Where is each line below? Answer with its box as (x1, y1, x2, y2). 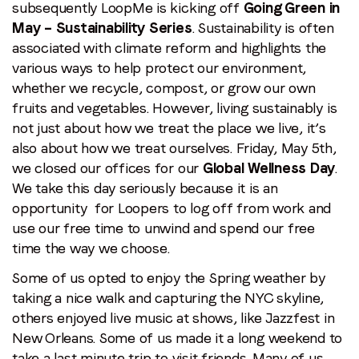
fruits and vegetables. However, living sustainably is (12, 99, 337, 116)
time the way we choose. (12, 239, 170, 256)
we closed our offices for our (12, 159, 203, 176)
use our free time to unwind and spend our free (12, 219, 315, 236)
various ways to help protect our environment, (12, 58, 307, 76)
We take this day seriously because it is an (12, 179, 278, 196)
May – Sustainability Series (12, 18, 192, 36)
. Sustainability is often (192, 18, 334, 36)
